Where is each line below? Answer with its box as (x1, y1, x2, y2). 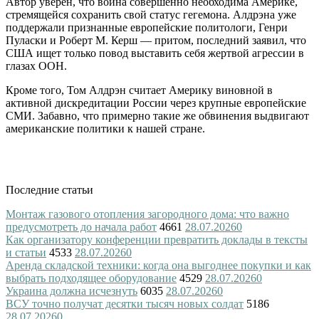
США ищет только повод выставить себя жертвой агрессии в (6, 46, 304, 59)
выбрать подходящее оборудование (6, 271, 177, 284)
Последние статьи (6, 183, 93, 196)
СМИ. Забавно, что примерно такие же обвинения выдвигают (6, 109, 309, 122)
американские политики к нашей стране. (6, 122, 205, 135)
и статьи (6, 246, 46, 258)
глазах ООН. (6, 59, 67, 72)
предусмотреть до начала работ (6, 220, 157, 233)
